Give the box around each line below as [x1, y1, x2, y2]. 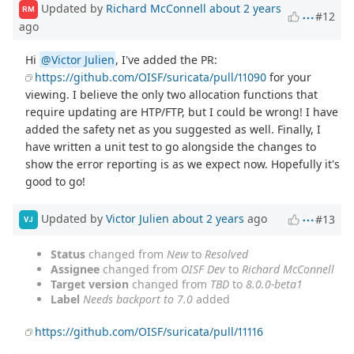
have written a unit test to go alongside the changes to [25, 138, 317, 154]
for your [266, 69, 312, 85]
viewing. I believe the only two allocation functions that [25, 86, 318, 102]
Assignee [51, 261, 100, 277]
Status [51, 246, 85, 262]
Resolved [205, 246, 248, 262]
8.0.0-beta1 [246, 276, 303, 292]
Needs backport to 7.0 [83, 291, 193, 307]
